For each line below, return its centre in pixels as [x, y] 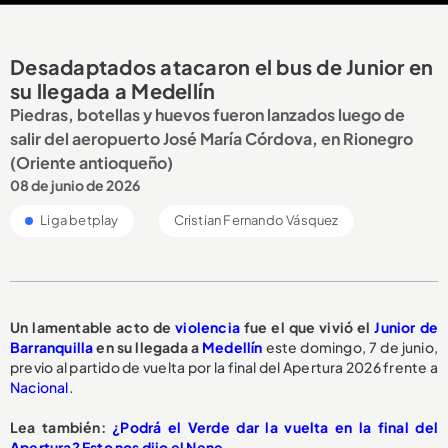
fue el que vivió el [307, 326]
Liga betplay [78, 219]
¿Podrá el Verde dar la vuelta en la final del [275, 426]
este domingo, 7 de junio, [350, 346]
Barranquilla [52, 346]
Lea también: [61, 426]
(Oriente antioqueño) [91, 162]
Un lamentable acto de [93, 326]
